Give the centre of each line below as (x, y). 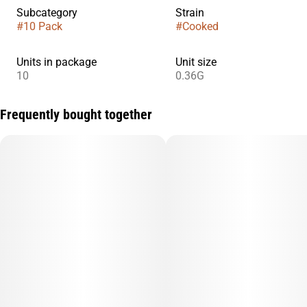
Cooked (200, 27)
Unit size (196, 62)
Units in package (57, 62)
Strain (190, 13)
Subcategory (47, 13)
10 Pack (43, 27)
